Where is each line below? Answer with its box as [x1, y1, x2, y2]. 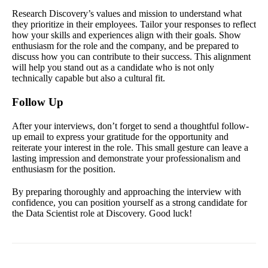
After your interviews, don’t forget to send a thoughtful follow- [12, 120, 249, 131]
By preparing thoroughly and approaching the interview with [12, 186, 241, 197]
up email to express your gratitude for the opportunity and [12, 131, 229, 142]
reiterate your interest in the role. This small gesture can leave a [12, 142, 248, 153]
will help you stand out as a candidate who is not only [12, 62, 214, 72]
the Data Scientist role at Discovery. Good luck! [12, 208, 192, 218]
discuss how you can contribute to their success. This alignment [12, 51, 251, 62]
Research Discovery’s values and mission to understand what [12, 8, 242, 19]
